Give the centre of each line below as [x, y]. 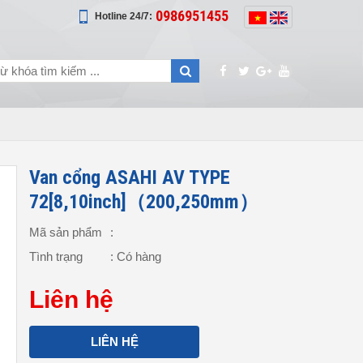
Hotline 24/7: [124, 16]
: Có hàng [136, 256]
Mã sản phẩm [66, 232]
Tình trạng [56, 256]
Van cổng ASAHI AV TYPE [130, 177]
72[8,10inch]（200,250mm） [144, 202]
